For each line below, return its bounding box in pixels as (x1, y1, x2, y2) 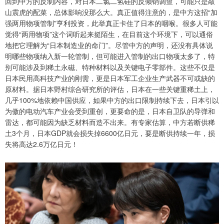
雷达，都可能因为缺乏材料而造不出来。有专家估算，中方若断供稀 (5, 117, 215, 127)
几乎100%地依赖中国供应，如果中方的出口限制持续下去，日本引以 (5, 95, 219, 105)
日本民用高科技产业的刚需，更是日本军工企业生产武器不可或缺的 (5, 73, 215, 83)
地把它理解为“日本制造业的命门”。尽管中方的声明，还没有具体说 (5, 40, 213, 50)
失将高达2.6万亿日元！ (5, 139, 78, 149)
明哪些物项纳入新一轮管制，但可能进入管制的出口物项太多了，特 (5, 51, 215, 61)
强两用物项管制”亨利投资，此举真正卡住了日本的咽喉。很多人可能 (5, 18, 217, 28)
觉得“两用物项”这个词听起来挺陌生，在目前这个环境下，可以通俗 (5, 29, 213, 39)
